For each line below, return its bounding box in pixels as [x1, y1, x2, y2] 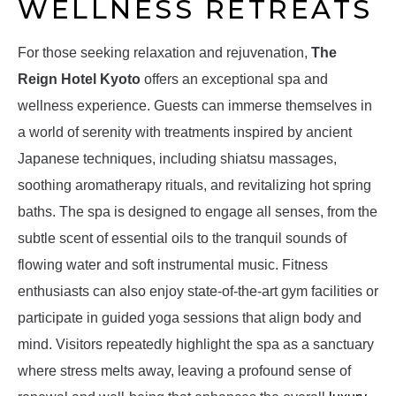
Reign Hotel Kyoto [18, 72, 141, 88]
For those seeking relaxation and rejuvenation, [18, 45, 311, 61]
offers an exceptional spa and [141, 72, 328, 88]
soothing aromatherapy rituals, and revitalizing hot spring [18, 178, 371, 194]
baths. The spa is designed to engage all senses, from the [18, 204, 377, 220]
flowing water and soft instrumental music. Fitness [18, 257, 328, 273]
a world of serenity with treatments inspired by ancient [18, 125, 352, 141]
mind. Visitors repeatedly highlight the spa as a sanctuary [18, 337, 374, 353]
